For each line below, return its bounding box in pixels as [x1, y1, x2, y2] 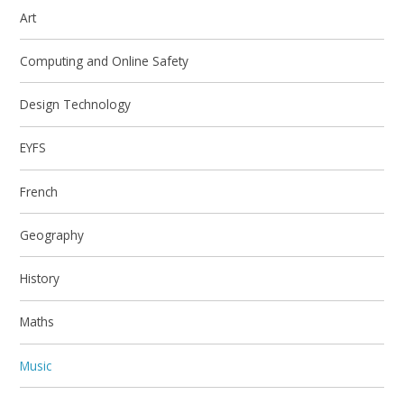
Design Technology [20, 96, 132, 113]
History [20, 270, 60, 287]
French [20, 182, 59, 200]
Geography [20, 225, 85, 243]
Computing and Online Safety [20, 51, 189, 69]
